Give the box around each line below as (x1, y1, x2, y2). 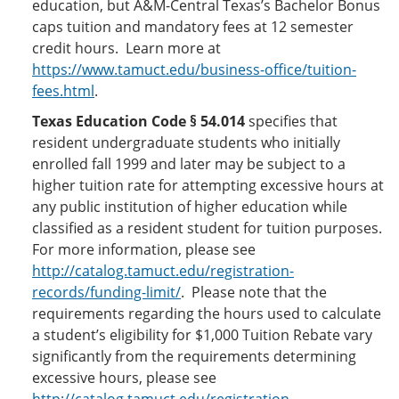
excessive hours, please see (32, 368, 216, 387)
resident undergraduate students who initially (32, 133, 340, 152)
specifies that (245, 111, 338, 131)
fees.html (32, 81, 94, 101)
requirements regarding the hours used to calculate (32, 304, 381, 323)
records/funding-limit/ (32, 282, 181, 302)
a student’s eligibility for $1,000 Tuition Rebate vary (32, 325, 372, 345)
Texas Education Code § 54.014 (32, 111, 245, 131)
